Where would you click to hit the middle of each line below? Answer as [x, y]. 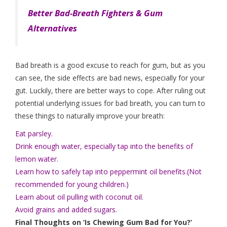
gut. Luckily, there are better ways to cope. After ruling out [110, 91]
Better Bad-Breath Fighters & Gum [95, 13]
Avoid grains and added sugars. [66, 210]
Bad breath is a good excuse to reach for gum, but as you [110, 65]
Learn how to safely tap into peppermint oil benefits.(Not [108, 172]
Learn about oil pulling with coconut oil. [79, 197]
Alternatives [52, 28]
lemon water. [37, 159]
